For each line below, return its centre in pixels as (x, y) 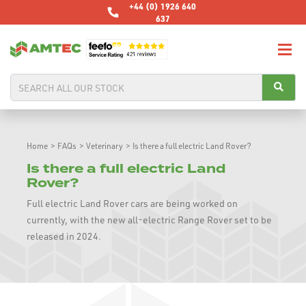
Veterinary (105, 146)
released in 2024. (64, 236)
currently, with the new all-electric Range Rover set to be (149, 220)
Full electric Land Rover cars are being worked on (132, 204)
